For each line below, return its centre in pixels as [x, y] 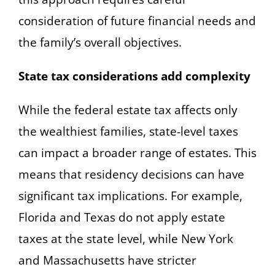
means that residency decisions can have [131, 174]
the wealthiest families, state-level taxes [128, 131]
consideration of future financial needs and [137, 21]
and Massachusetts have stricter [107, 260]
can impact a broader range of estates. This [137, 153]
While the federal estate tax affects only [128, 110]
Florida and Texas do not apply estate [122, 217]
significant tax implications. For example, [130, 196]
